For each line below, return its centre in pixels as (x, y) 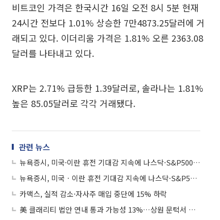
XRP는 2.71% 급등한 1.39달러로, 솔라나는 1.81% (108, 88)
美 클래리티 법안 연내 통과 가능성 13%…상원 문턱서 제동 (192, 210)
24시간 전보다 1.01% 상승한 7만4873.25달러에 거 (108, 23)
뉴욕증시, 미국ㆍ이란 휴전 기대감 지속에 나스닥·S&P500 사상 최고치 (194, 178)
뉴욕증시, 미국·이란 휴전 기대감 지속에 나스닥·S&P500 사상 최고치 (197, 163)
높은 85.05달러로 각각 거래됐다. (74, 103)
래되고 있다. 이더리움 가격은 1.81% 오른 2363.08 (108, 38)
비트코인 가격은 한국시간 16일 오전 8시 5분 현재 (105, 8)
